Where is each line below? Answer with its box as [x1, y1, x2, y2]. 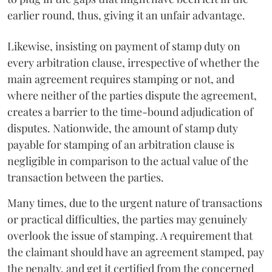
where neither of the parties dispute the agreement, [7, 87, 257, 103]
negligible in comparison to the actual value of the [7, 153, 248, 168]
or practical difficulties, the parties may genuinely [7, 211, 247, 226]
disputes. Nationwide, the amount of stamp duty [7, 120, 238, 135]
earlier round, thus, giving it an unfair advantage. [7, 7, 245, 22]
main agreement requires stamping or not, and [7, 71, 234, 86]
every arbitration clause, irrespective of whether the [7, 55, 259, 70]
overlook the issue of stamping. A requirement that [7, 228, 253, 243]
